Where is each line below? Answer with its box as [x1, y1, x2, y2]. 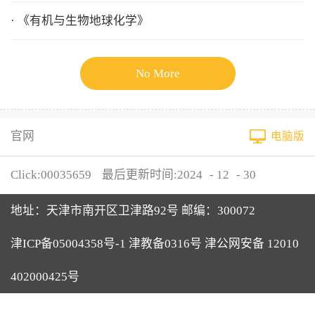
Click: [10, 167, 41, 181]
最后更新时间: [101, 167, 177, 181]
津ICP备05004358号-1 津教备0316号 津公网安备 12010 [10, 236, 299, 250]
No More [135, 67, 180, 81]
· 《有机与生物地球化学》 [10, 14, 149, 28]
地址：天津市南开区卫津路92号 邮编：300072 [10, 203, 255, 217]
